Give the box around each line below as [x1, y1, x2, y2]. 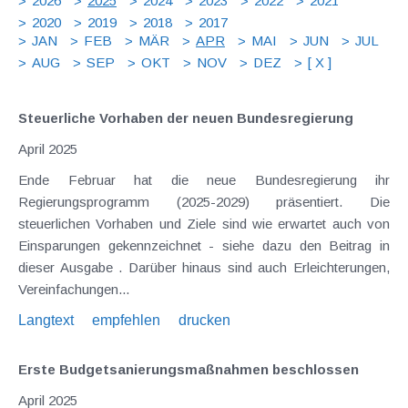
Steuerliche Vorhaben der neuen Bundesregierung [18, 109, 353, 126]
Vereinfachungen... [18, 280, 129, 297]
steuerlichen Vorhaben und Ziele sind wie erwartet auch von [18, 215, 390, 231]
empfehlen [92, 311, 160, 328]
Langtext [18, 311, 74, 328]
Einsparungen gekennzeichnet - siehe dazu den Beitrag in [18, 237, 390, 253]
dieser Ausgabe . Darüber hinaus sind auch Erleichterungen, [18, 259, 390, 275]
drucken [178, 311, 230, 328]
